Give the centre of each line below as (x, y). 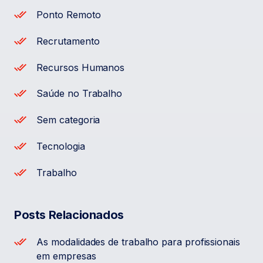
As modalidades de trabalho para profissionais (138, 242)
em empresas (66, 256)
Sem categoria (68, 120)
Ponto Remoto (69, 15)
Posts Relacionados (69, 215)
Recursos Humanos (81, 67)
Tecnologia (61, 146)
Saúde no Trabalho (80, 94)
